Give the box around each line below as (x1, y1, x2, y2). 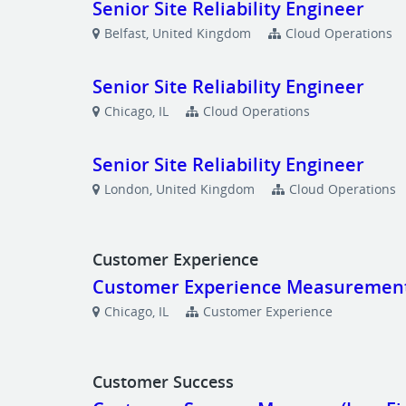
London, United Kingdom (104, 180, 256, 198)
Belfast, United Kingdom (104, 24, 252, 42)
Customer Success (92, 371, 239, 392)
